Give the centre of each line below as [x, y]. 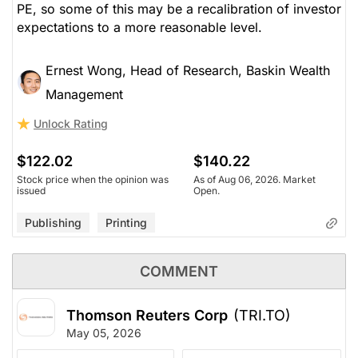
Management [84, 95]
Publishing [53, 223]
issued [31, 191]
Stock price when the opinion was [93, 180]
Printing [126, 223]
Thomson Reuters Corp [147, 316]
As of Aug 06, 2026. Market [254, 180]
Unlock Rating [71, 124]
